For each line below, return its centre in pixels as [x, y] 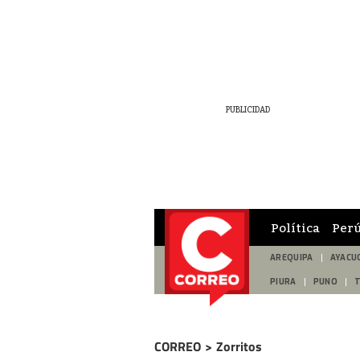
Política [295, 227]
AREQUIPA [292, 258]
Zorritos [239, 346]
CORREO [178, 346]
